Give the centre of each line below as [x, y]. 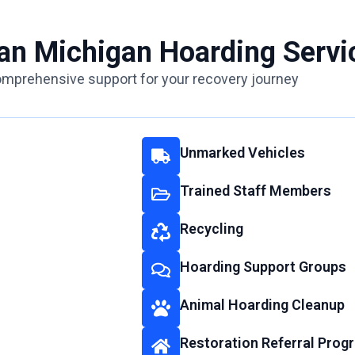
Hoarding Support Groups [263, 267]
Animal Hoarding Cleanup [262, 305]
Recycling [211, 229]
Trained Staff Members [255, 191]
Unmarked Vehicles [242, 153]
